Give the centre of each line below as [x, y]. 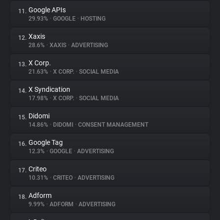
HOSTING [92, 19]
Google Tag [46, 142]
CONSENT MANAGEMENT [112, 125]
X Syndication [49, 89]
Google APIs [47, 10]
